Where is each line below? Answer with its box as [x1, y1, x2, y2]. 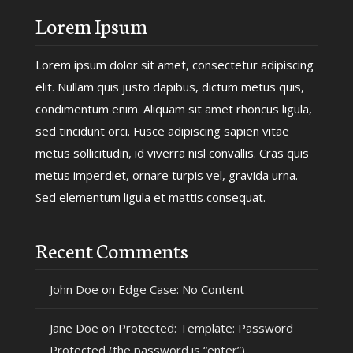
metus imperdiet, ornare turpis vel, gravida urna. [35, 166, 298, 183]
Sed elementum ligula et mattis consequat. [35, 188, 266, 205]
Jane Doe [50, 319, 98, 336]
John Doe [50, 281, 98, 297]
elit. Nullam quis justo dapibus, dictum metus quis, [35, 78, 304, 95]
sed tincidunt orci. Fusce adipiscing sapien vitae [35, 122, 289, 139]
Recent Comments [35, 235, 188, 264]
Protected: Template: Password [118, 319, 293, 336]
